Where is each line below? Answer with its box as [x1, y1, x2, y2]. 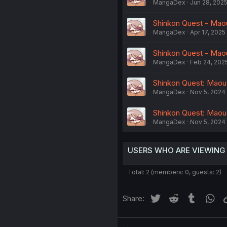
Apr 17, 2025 [190, 28, 225, 36]
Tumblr [198, 192, 222, 202]
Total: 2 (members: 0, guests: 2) [127, 168, 221, 176]
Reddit [179, 192, 203, 202]
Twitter [161, 192, 186, 202]
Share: [122, 194, 144, 204]
